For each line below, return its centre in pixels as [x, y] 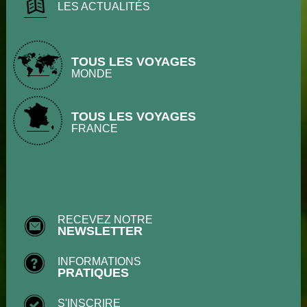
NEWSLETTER [100, 231]
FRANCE [95, 128]
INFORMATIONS [99, 261]
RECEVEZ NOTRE [105, 220]
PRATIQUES [93, 273]
